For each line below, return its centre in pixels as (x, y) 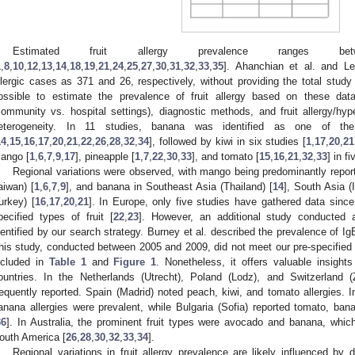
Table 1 (67, 261)
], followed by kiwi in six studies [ (228, 141)
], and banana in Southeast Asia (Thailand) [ (169, 186)
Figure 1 (135, 261)
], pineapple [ (105, 156)
